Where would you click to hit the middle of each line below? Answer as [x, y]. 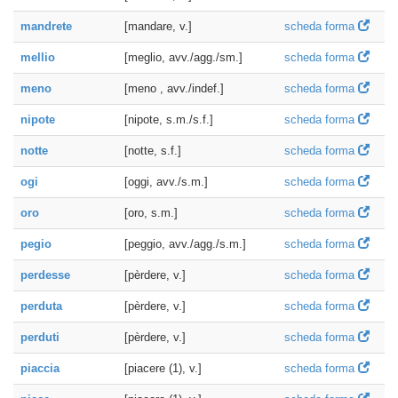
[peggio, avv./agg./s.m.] [185, 244]
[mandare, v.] [158, 26]
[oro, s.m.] [151, 213]
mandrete [46, 26]
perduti [40, 337]
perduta [41, 306]
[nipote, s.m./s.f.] [169, 119]
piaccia [40, 368]
